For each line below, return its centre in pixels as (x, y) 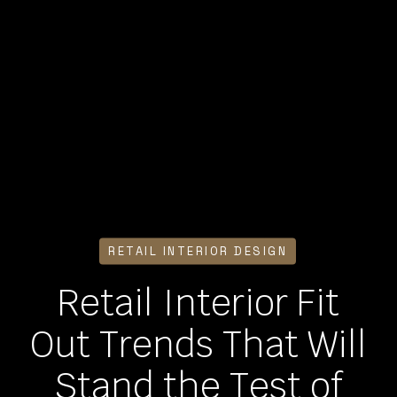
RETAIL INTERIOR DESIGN (198, 251)
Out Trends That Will (198, 344)
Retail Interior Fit (198, 303)
